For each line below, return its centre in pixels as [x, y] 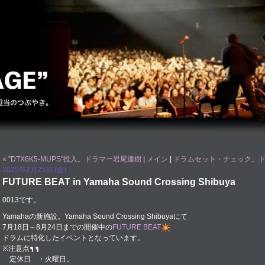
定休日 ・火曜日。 [38, 259]
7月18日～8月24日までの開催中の [57, 227]
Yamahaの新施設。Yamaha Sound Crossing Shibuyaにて [95, 216]
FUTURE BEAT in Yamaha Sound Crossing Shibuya [119, 182]
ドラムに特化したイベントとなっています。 [73, 238]
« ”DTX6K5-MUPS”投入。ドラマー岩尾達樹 [72, 159]
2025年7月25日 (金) [34, 170]
